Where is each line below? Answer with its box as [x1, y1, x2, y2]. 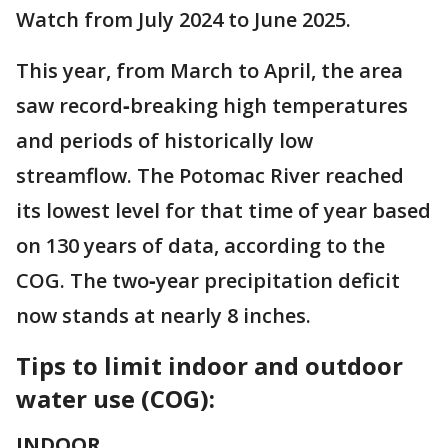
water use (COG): [16, 382, 215, 415]
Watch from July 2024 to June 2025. [16, 6, 356, 33]
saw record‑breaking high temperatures [16, 92, 408, 119]
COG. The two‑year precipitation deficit [16, 267, 400, 294]
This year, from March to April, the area [16, 57, 403, 84]
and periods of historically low [16, 127, 313, 154]
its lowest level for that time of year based [16, 197, 431, 224]
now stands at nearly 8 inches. [16, 302, 311, 329]
